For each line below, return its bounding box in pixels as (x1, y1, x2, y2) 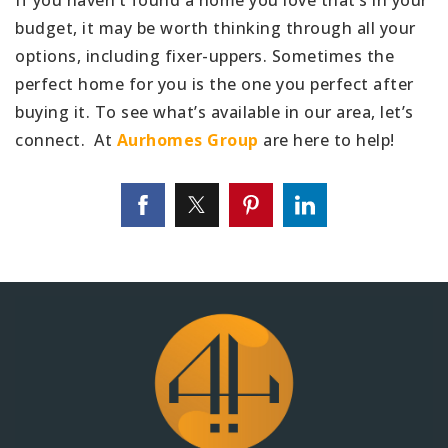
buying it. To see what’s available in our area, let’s (15, 100, 414, 123)
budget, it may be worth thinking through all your (15, 16, 416, 39)
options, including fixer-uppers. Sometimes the (15, 44, 394, 67)
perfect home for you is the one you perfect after (15, 72, 414, 95)
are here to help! (263, 128, 395, 151)
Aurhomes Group (116, 128, 263, 151)
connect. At (15, 128, 117, 151)
